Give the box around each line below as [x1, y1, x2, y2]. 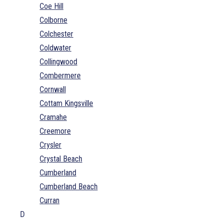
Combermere [40, 70, 81, 80]
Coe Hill [40, 1, 63, 11]
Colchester [40, 29, 73, 39]
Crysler [40, 140, 61, 150]
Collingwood [40, 56, 77, 66]
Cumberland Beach [40, 181, 98, 191]
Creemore [40, 126, 71, 136]
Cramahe [40, 112, 67, 122]
